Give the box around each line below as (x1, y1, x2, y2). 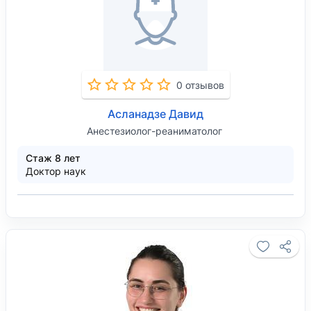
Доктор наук (26, 165, 86, 177)
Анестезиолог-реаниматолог (86, 125, 222, 137)
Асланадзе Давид (108, 107, 203, 121)
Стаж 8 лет (26, 152, 81, 164)
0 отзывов (176, 78, 224, 91)
